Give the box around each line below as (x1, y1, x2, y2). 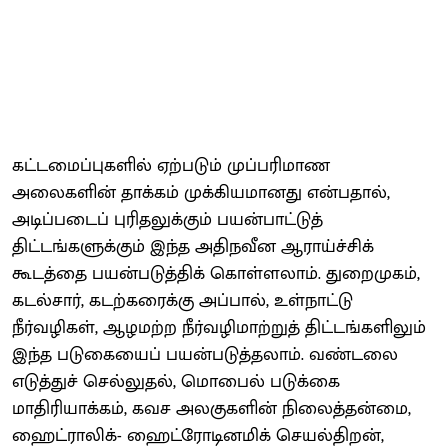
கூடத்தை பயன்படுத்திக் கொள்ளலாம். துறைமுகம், (12, 258, 420, 289)
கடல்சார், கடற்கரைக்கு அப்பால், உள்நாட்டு (12, 285, 353, 316)
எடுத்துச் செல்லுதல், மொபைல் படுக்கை (12, 366, 340, 397)
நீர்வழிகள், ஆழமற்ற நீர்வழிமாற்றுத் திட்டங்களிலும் (12, 312, 426, 343)
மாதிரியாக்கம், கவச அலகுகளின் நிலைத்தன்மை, (12, 393, 411, 424)
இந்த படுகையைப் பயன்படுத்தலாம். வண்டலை (12, 339, 398, 370)
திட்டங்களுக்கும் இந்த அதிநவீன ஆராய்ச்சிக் (12, 231, 374, 262)
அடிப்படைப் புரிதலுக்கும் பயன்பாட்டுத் (12, 204, 323, 235)
